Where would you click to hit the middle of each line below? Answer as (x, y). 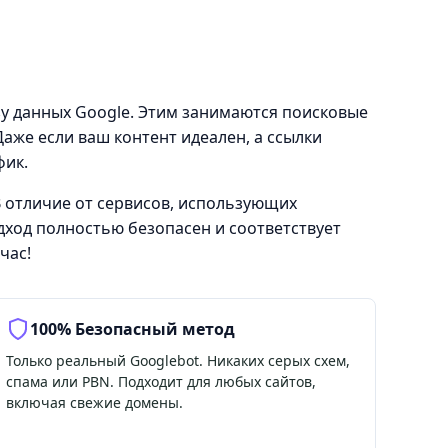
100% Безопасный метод (132, 328)
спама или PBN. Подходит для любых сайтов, (160, 381)
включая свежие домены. (94, 402)
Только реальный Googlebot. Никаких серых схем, (177, 360)
